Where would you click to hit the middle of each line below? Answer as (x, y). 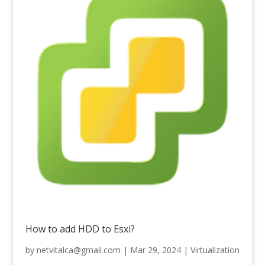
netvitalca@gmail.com (78, 250)
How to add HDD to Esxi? (80, 229)
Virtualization (215, 250)
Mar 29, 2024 (155, 250)
